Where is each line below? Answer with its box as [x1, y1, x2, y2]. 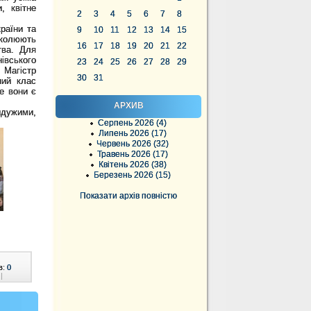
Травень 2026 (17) [96, 149, 168, 159]
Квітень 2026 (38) [98, 160, 167, 169]
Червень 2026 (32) [96, 139, 169, 149]
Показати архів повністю [80, 191, 177, 201]
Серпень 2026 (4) [98, 118, 167, 128]
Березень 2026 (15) [94, 170, 171, 180]
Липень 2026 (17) [98, 128, 167, 138]
